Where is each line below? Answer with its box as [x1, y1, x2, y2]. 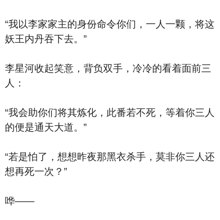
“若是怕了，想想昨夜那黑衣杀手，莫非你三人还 [5, 151, 215, 162]
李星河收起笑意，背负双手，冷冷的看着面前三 [5, 63, 211, 74]
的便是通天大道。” [5, 122, 87, 133]
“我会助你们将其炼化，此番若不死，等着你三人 [5, 107, 215, 118]
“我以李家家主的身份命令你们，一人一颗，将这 [5, 19, 215, 29]
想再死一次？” [5, 166, 67, 177]
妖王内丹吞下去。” [5, 33, 87, 44]
